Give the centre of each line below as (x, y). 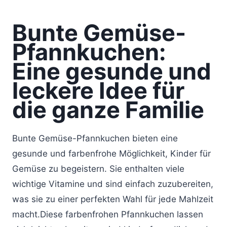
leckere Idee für (98, 90)
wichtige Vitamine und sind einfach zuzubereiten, (113, 184)
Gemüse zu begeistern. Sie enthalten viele (98, 169)
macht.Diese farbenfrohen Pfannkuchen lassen (108, 214)
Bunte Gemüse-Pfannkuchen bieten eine (95, 138)
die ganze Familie (108, 109)
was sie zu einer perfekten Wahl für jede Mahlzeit (113, 199)
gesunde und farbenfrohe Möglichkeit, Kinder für (111, 154)
